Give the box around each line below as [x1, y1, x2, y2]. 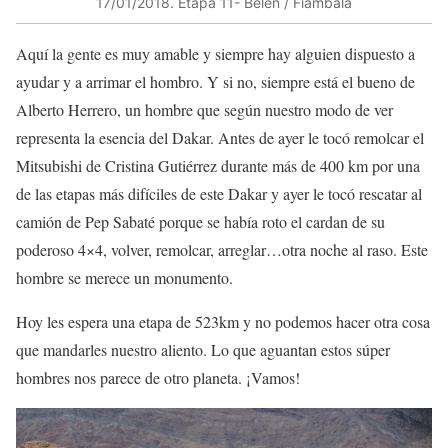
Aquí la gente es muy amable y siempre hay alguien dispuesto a [16, 43, 415, 65]
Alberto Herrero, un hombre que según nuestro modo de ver [16, 99, 393, 121]
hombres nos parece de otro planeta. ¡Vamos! [16, 367, 300, 389]
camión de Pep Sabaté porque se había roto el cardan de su [16, 211, 385, 233]
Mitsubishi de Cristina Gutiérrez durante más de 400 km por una [16, 155, 420, 177]
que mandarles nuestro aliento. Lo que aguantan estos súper [16, 339, 390, 361]
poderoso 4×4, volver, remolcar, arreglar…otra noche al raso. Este [16, 239, 428, 261]
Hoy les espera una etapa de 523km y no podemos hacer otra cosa [16, 311, 430, 333]
